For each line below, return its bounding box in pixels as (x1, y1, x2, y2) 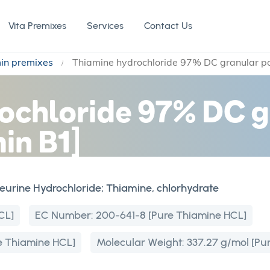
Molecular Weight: (96, 236, 187, 249)
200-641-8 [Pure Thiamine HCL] (96, 209, 246, 222)
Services (87, 20, 124, 31)
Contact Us (144, 20, 192, 31)
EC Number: (35, 209, 96, 222)
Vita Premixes (8, 20, 66, 31)
